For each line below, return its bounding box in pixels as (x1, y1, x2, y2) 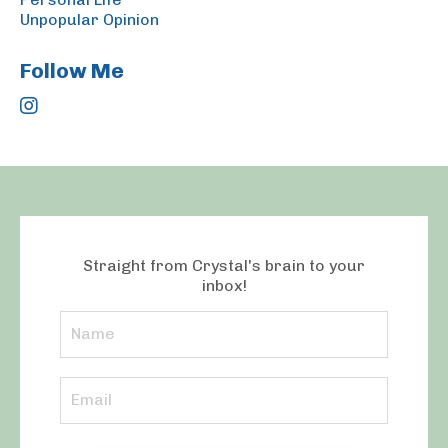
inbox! (201, 275, 247, 295)
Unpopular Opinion (20, 9, 159, 29)
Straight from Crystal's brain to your (83, 255, 365, 275)
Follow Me (20, 57, 124, 83)
